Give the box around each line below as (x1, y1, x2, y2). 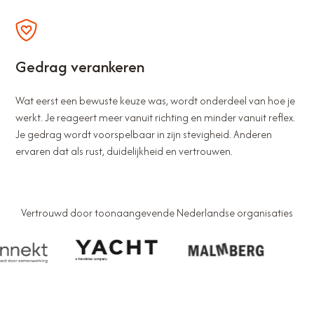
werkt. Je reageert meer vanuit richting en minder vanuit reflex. (15, 110, 296, 125)
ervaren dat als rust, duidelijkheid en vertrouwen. (15, 144, 233, 159)
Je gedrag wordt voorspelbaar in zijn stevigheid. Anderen (15, 127, 273, 142)
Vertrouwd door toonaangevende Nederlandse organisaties (21, 205, 293, 221)
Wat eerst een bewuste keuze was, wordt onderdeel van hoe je (15, 93, 296, 109)
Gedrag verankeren (15, 55, 145, 78)
